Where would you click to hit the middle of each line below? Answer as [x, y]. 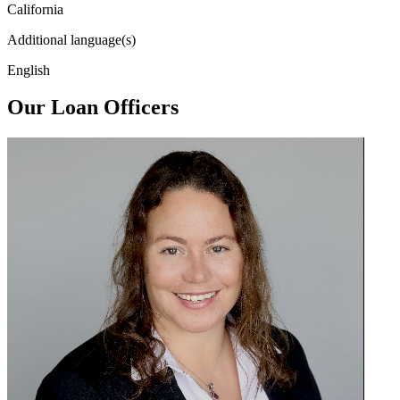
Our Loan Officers [93, 108]
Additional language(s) [71, 39]
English [29, 70]
